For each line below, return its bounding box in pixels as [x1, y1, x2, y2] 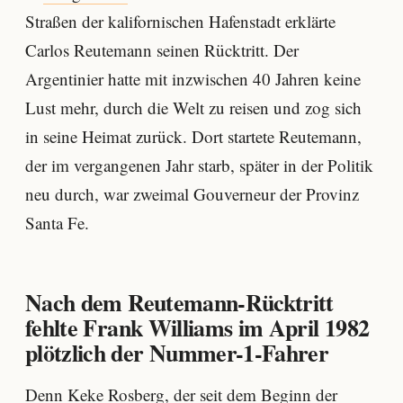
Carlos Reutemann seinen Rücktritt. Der [25, 39, 299, 62]
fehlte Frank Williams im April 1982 [25, 309, 370, 345]
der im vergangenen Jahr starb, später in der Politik [25, 154, 373, 177]
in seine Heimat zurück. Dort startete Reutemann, [25, 125, 362, 148]
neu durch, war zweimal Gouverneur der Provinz [25, 183, 359, 206]
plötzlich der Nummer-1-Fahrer [25, 335, 329, 370]
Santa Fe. [25, 211, 89, 235]
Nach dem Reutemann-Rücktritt [25, 284, 334, 319]
